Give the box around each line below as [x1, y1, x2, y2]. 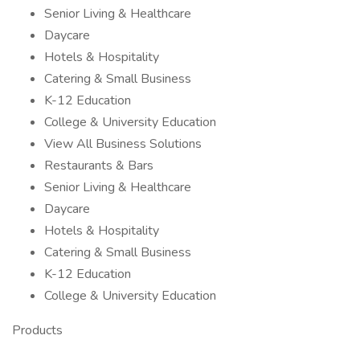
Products [12, 321, 63, 339]
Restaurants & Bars [44, 157, 153, 174]
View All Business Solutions [44, 135, 202, 153]
